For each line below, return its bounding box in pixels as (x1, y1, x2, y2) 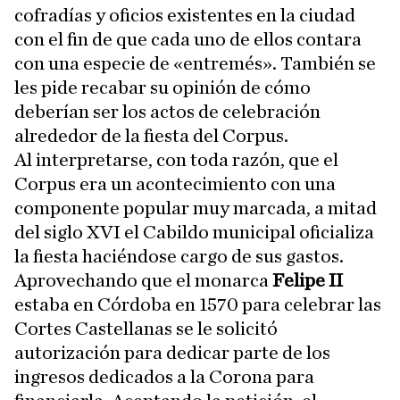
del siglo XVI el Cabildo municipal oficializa (14, 222, 374, 242)
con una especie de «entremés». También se (14, 54, 376, 73)
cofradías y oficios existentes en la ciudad (14, 5, 355, 25)
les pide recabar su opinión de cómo (14, 78, 311, 97)
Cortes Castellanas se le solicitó (14, 319, 278, 338)
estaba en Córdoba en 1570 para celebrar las (14, 295, 381, 314)
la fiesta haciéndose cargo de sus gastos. (14, 246, 344, 266)
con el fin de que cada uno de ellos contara (14, 29, 362, 49)
